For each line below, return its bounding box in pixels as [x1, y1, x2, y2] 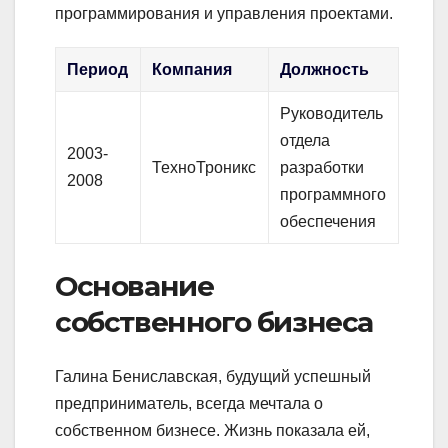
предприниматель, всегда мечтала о [55, 394, 323, 412]
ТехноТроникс [152, 159, 257, 177]
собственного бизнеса [55, 305, 373, 340]
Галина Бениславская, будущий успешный [55, 367, 371, 385]
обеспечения [280, 213, 377, 231]
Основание [55, 269, 214, 304]
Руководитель [280, 105, 384, 123]
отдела [280, 132, 331, 150]
